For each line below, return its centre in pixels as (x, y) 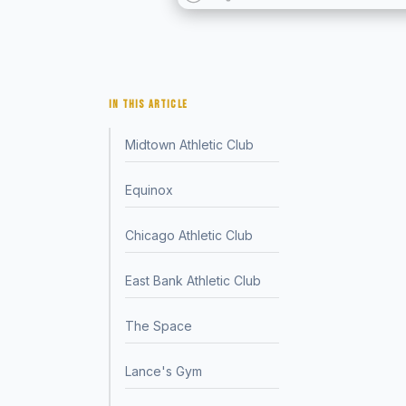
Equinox (149, 190)
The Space (159, 326)
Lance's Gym (164, 371)
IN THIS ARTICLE (148, 105)
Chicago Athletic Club (189, 235)
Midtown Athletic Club (189, 145)
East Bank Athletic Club (193, 280)
